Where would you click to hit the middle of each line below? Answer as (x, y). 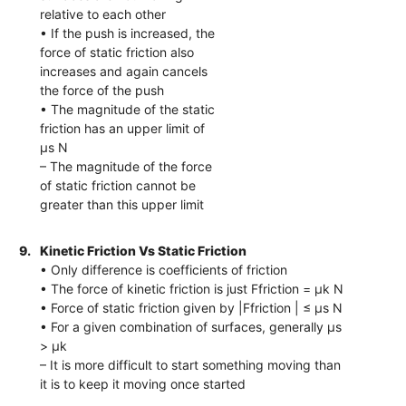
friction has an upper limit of (123, 128)
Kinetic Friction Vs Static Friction (144, 250)
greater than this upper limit (122, 204)
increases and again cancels (124, 71)
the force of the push (102, 90)
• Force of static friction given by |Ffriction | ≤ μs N (192, 307)
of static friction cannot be (118, 185)
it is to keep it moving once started (143, 383)
